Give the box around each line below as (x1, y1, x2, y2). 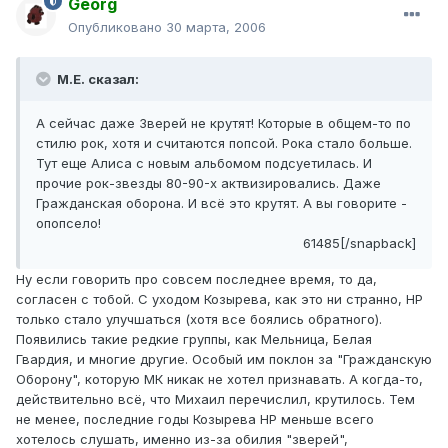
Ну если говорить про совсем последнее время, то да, (16, 271, 377, 288)
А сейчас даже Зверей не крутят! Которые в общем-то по (36, 115, 411, 132)
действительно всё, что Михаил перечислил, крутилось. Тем (16, 391, 415, 408)
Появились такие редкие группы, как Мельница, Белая (16, 331, 372, 348)
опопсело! (36, 215, 101, 232)
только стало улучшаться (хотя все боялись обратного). (16, 311, 382, 328)
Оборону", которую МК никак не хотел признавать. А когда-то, (16, 371, 423, 388)
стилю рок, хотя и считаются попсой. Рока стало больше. (36, 135, 412, 152)
